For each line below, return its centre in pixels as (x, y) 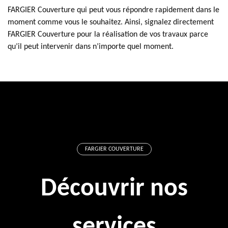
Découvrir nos (114, 189)
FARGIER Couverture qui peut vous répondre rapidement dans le (113, 10)
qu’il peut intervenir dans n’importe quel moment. (91, 47)
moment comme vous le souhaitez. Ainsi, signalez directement (111, 22)
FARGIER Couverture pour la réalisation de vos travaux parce (108, 35)
